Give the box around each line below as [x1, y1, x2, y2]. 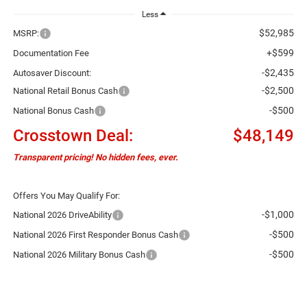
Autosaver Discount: [12, 67, 91, 78]
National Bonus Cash [12, 105, 94, 116]
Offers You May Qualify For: [12, 190, 120, 201]
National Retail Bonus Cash [12, 85, 118, 96]
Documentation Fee [12, 47, 89, 58]
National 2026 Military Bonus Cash [12, 249, 145, 260]
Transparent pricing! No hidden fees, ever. [12, 151, 178, 162]
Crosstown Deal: [12, 125, 133, 145]
